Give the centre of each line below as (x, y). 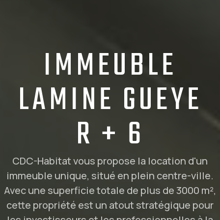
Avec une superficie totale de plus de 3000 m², (110, 190)
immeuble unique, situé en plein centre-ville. (110, 175)
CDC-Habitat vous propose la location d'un (110, 161)
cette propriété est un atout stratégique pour (110, 205)
